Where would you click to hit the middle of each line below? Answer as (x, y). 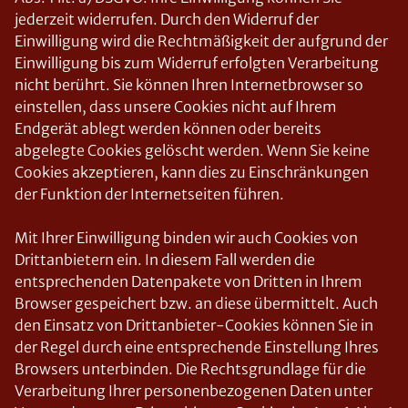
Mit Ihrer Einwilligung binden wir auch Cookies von (186, 238)
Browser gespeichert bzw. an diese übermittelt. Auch (196, 303)
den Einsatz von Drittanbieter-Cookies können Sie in (194, 325)
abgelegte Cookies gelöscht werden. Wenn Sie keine (192, 150)
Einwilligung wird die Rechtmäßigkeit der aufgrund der (201, 41)
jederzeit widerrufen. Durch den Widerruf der (167, 19)
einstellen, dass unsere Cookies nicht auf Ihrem (176, 107)
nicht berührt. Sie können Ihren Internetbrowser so (189, 85)
